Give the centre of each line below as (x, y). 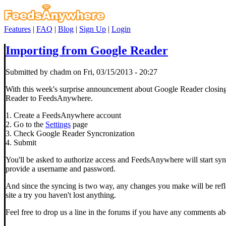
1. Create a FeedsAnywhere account (63, 115)
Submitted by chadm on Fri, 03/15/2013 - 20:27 (81, 72)
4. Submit (21, 142)
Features (17, 29)
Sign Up (93, 29)
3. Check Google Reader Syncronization (70, 133)
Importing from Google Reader (87, 50)
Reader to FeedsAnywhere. (49, 98)
